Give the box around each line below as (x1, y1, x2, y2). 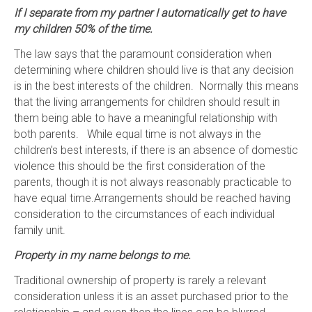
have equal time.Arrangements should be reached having (13, 191, 290, 205)
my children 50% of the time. (13, 22, 153, 36)
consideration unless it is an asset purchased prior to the (13, 289, 288, 303)
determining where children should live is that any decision (13, 63, 294, 77)
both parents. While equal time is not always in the (13, 127, 261, 141)
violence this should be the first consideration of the (13, 159, 265, 173)
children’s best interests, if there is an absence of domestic (13, 143, 298, 157)
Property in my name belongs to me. (13, 248, 191, 262)
